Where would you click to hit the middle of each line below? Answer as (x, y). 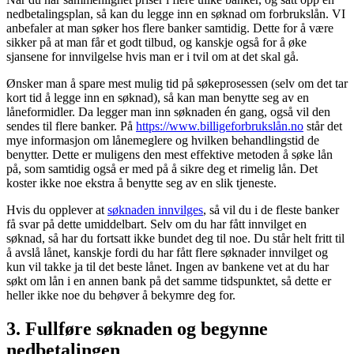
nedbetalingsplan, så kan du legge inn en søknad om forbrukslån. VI (176, 14)
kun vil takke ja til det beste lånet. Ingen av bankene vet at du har (168, 267)
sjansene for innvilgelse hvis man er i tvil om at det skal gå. (153, 57)
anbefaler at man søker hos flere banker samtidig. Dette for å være (170, 28)
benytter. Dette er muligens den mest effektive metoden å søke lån (169, 155)
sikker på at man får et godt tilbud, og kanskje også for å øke (156, 43)
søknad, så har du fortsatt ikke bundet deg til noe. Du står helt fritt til (175, 239)
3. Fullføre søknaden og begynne (137, 329)
